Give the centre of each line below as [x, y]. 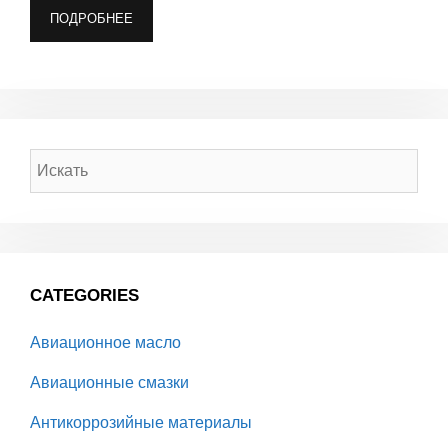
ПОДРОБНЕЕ [91, 19]
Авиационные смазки [109, 383]
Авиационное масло [105, 343]
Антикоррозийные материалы [141, 423]
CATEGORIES [84, 296]
